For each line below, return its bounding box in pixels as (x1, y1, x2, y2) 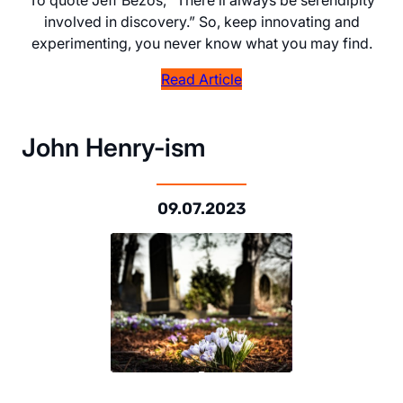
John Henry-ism (22, 131, 206, 163)
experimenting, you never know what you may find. (31, 33, 372, 52)
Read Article (161, 69, 242, 88)
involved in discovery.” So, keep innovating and (43, 12, 360, 31)
